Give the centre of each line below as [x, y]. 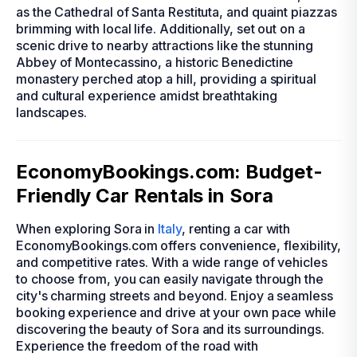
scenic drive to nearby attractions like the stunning [165, 45]
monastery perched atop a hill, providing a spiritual [166, 79]
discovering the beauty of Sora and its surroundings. [170, 329]
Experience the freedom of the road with [137, 346]
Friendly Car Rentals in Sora [145, 196]
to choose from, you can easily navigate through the [170, 279]
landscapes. [52, 112]
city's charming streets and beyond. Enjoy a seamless [175, 296]
